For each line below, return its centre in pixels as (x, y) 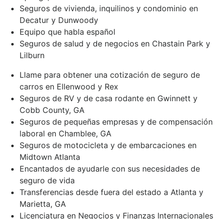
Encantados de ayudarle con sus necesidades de (110, 168)
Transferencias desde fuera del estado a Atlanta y (111, 192)
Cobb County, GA (52, 110)
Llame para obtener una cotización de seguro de (110, 75)
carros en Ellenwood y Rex (69, 86)
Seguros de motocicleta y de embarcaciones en (108, 145)
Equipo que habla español (67, 32)
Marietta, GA (43, 204)
